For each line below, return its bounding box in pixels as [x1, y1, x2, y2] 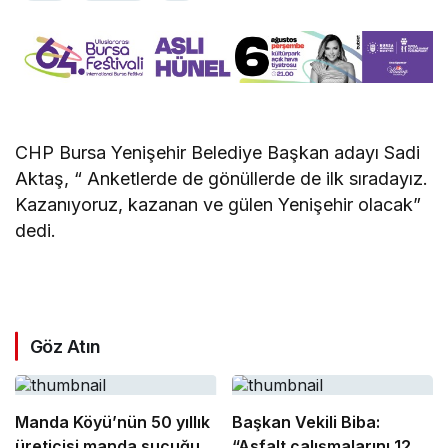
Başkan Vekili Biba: [231, 411, 380, 432]
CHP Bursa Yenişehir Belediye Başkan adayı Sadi [15, 141, 421, 163]
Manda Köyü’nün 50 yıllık [15, 411, 210, 432]
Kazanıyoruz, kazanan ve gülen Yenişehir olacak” [15, 193, 422, 215]
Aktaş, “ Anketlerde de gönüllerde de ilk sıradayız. [15, 167, 429, 189]
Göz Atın [30, 335, 101, 357]
